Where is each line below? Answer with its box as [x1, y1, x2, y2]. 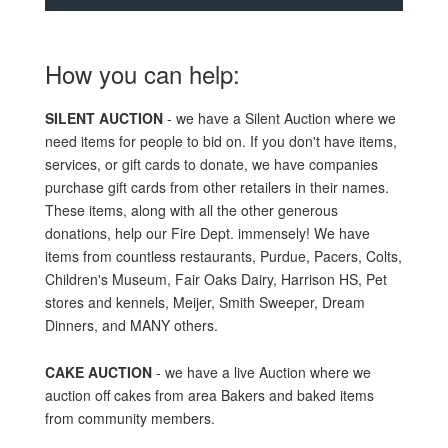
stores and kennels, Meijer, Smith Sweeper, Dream [44, 292, 365, 312]
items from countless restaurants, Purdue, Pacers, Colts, [44, 246, 402, 266]
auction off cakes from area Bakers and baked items [44, 385, 374, 405]
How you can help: [44, 56, 240, 91]
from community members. [44, 408, 215, 428]
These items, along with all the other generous [44, 200, 338, 220]
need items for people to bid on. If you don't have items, [44, 131, 397, 151]
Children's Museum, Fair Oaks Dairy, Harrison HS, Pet [44, 269, 387, 289]
